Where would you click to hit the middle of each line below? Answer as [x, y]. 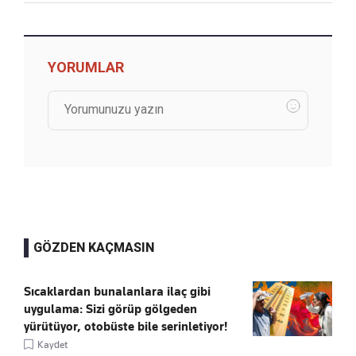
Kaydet [52, 344]
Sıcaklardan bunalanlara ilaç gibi [117, 291]
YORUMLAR [86, 67]
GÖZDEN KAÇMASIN [94, 247]
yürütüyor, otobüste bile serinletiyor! [126, 326]
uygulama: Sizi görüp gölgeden [110, 309]
